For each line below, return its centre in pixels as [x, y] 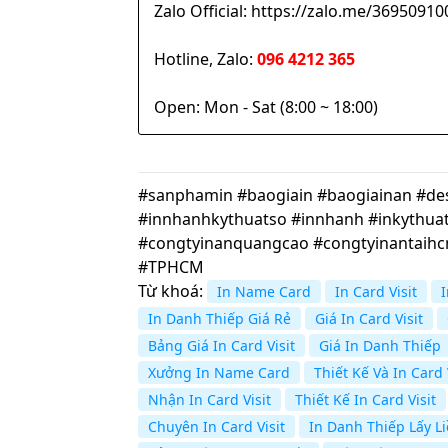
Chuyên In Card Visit [216, 427]
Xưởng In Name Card [219, 373]
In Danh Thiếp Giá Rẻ [219, 319]
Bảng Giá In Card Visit [221, 346]
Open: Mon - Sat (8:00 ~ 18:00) [266, 107]
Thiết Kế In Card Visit [365, 400]
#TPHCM [171, 267]
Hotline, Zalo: [205, 59]
